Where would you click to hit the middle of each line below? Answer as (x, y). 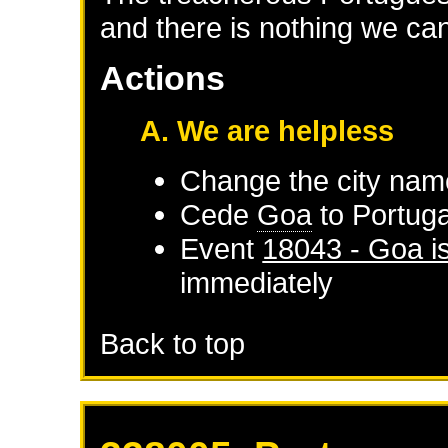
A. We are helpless (267, 130)
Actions (163, 78)
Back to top (173, 343)
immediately (257, 282)
